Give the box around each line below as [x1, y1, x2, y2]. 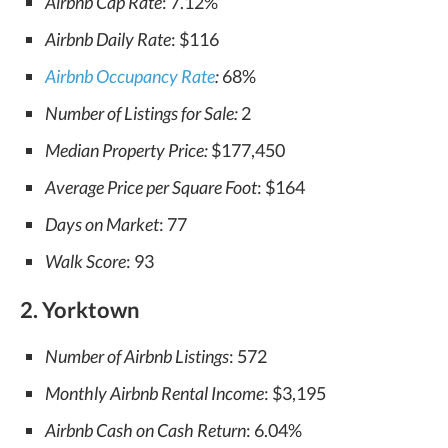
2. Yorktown [20, 296, 140, 323]
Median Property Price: [45, 139, 211, 161]
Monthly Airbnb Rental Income [45, 382, 264, 404]
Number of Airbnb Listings [45, 345, 229, 367]
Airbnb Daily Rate [45, 28, 171, 50]
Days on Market [45, 213, 159, 235]
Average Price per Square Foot [45, 176, 257, 198]
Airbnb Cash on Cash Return [45, 419, 246, 441]
